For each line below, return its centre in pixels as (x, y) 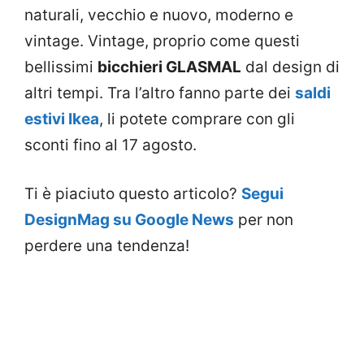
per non (264, 220)
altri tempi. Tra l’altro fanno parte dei (160, 93)
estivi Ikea (62, 119)
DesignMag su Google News (129, 220)
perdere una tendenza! (107, 246)
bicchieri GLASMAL (169, 67)
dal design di (290, 67)
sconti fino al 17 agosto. (110, 145)
